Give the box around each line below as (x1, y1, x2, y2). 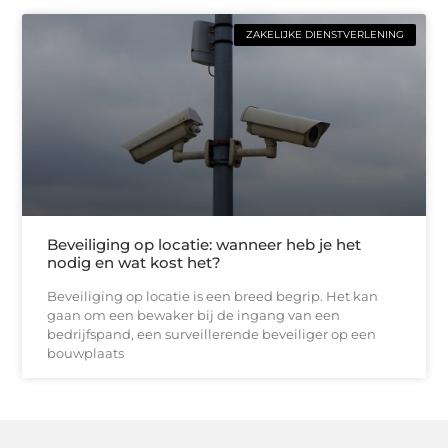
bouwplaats (47, 344, 125, 361)
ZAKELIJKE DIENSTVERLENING (245, 28, 404, 42)
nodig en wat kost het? (47, 252, 222, 272)
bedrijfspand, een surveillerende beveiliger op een (47, 325, 377, 342)
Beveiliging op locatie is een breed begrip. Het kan (47, 287, 379, 304)
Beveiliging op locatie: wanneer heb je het (47, 234, 362, 254)
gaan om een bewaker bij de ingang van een (47, 306, 341, 323)
